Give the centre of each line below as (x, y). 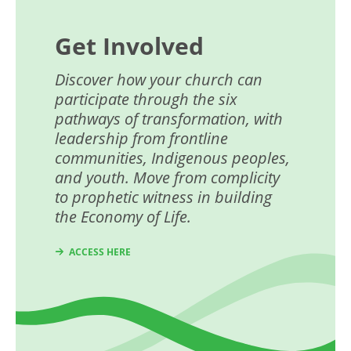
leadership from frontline (141, 139)
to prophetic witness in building (163, 197)
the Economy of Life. (125, 217)
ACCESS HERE (100, 252)
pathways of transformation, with (169, 119)
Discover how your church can (159, 80)
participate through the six (146, 100)
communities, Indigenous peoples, (172, 158)
